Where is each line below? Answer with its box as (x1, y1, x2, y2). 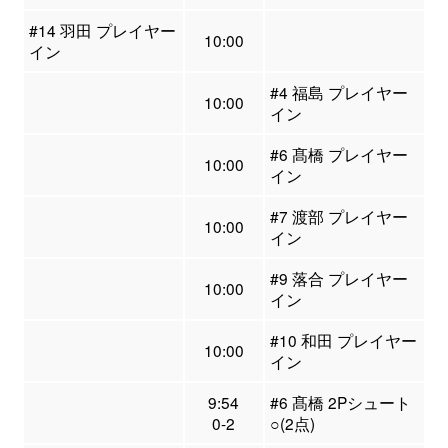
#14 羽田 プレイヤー (28, 19, 176, 42)
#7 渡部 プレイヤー (269, 205, 408, 228)
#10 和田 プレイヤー (269, 329, 417, 352)
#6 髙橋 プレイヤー (269, 143, 408, 166)
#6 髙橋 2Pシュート (269, 391, 411, 414)
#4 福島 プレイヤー (269, 81, 408, 104)
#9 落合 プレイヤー (269, 267, 408, 290)
